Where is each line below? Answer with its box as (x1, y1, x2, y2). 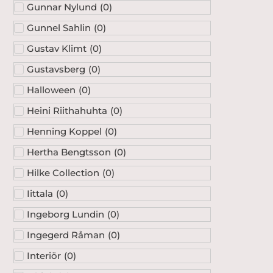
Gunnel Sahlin (27, 21, 91, 34)
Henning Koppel (27, 125, 102, 137)
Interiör (27, 249, 61, 261)
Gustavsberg (27, 63, 85, 75)
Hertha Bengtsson (27, 146, 111, 158)
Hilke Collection (27, 166, 99, 179)
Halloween (27, 83, 76, 96)
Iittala (27, 187, 53, 199)
